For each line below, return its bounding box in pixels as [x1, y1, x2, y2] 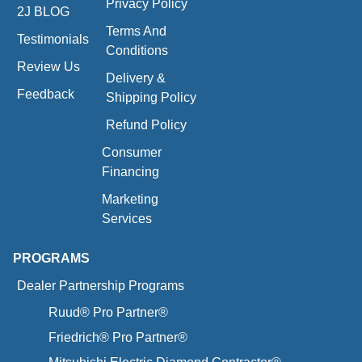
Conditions [106, 43, 169, 57]
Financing [102, 164, 160, 179]
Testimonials [17, 32, 89, 46]
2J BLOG [17, 4, 69, 19]
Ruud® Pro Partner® [45, 305, 168, 319]
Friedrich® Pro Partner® [45, 330, 187, 344]
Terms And [106, 23, 167, 38]
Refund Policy [106, 117, 187, 132]
